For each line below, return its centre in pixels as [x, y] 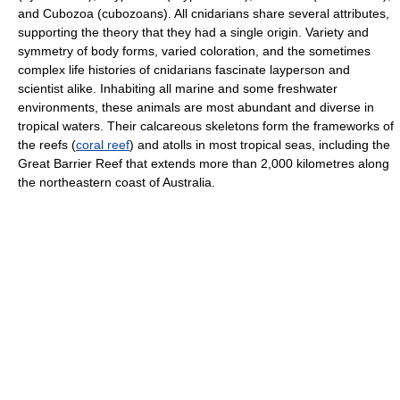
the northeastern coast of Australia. [117, 182]
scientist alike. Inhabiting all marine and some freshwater [178, 88]
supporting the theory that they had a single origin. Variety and [193, 32]
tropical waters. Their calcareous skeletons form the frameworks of [206, 126]
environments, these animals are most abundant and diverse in [196, 107]
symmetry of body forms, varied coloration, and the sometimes [194, 51]
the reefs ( [47, 145]
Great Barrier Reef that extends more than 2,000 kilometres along [204, 163]
